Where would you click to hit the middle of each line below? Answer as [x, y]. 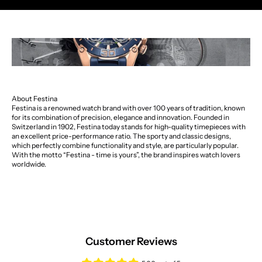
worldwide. [29, 164]
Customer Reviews [131, 242]
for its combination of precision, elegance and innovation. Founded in [120, 118]
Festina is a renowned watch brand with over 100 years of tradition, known [128, 108]
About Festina [35, 99]
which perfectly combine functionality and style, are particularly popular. [125, 146]
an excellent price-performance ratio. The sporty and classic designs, [121, 136]
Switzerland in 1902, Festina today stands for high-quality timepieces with [129, 127]
